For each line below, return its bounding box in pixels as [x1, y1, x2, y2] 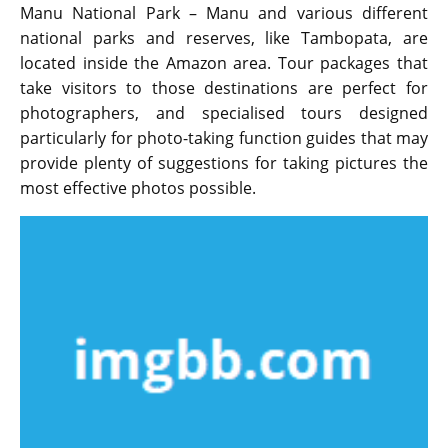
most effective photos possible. [20, 177, 256, 200]
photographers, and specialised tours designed [20, 102, 428, 125]
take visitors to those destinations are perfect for [20, 77, 428, 100]
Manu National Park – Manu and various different [20, 2, 428, 25]
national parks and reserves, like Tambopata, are [20, 27, 428, 50]
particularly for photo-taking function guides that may [20, 127, 428, 150]
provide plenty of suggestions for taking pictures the [20, 152, 428, 175]
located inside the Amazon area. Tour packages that [20, 52, 428, 75]
